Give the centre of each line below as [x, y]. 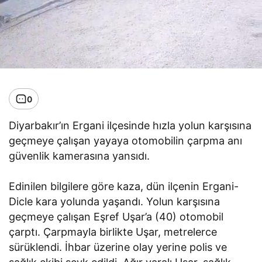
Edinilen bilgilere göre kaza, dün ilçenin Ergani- [124, 187]
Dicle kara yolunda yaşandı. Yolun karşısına [115, 202]
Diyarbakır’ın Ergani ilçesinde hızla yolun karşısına [130, 126]
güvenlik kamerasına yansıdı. [80, 156]
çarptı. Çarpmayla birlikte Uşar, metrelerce [113, 232]
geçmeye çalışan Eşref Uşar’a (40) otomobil [116, 217]
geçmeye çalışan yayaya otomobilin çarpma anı [126, 141]
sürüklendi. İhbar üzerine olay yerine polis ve [118, 247]
